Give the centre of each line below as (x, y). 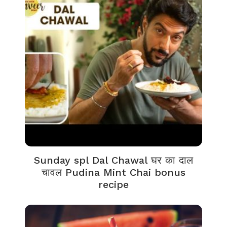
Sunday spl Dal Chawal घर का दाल (113, 160)
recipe (113, 184)
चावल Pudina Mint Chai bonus (113, 172)
